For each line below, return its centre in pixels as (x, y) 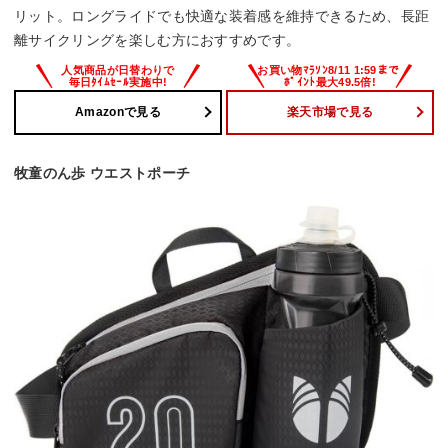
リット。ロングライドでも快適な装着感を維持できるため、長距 (222, 15)
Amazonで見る (118, 112)
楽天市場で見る (330, 112)
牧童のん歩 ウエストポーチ (102, 172)
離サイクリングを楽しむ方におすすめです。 (157, 39)
